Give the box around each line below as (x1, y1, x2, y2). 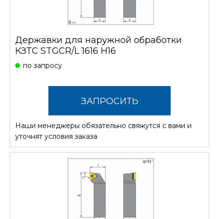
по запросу (23, 61, 62, 70)
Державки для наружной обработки (15, 34, 182, 45)
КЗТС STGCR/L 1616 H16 (15, 45, 116, 56)
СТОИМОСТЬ (80, 125, 139, 136)
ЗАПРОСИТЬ (81, 95, 138, 107)
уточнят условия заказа (15, 131, 97, 141)
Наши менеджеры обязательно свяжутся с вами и (15, 121, 192, 130)
